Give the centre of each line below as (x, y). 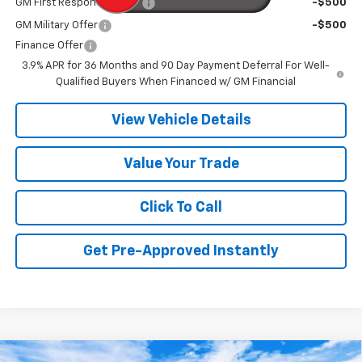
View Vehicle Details (181, 120)
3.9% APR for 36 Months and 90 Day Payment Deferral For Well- (175, 65)
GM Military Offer (56, 25)
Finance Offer (49, 45)
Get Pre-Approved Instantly (181, 251)
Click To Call (181, 207)
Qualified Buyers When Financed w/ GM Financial (175, 82)
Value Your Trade (181, 164)
